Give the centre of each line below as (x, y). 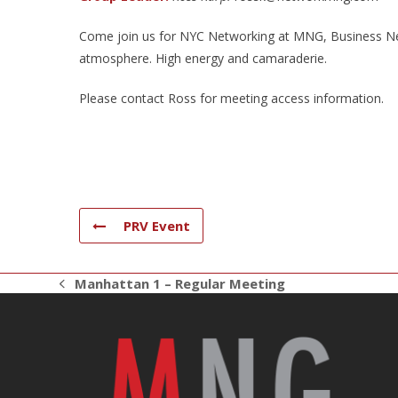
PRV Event (157, 226)
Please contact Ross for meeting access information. (231, 98)
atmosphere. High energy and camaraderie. (203, 58)
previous (88, 292)
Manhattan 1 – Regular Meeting (180, 284)
